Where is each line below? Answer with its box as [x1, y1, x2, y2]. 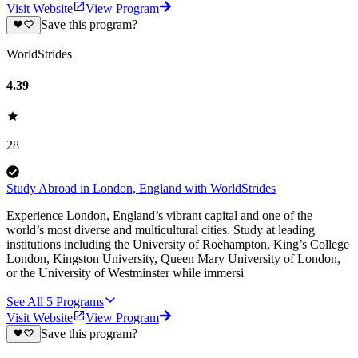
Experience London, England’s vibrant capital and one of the [6, 209, 312, 223]
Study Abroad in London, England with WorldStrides [6, 181, 276, 196]
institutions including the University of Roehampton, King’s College [6, 237, 349, 252]
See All [6, 295, 43, 309]
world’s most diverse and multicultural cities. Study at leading [6, 223, 315, 237]
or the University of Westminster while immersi [6, 266, 244, 280]
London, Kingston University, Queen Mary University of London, [6, 252, 340, 266]
